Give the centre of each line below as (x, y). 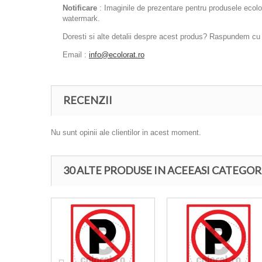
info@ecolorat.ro (117, 54)
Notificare (80, 8)
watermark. (81, 18)
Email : (76, 54)
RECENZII (88, 100)
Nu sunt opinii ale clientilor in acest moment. (126, 132)
